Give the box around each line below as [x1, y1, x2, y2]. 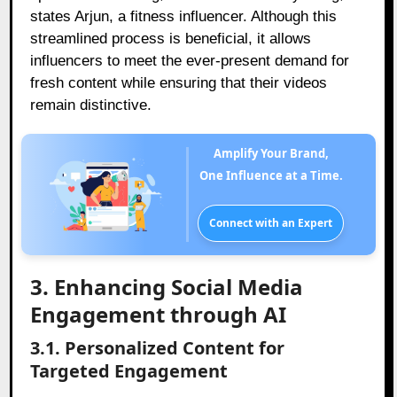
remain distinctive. [30, 97, 152, 114]
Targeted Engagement [30, 359, 229, 384]
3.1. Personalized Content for [30, 336, 285, 361]
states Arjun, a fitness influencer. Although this [30, 8, 338, 26]
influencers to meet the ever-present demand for [30, 52, 350, 70]
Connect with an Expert [209, 215, 333, 231]
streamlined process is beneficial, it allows [30, 30, 312, 48]
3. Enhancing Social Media [30, 272, 304, 302]
